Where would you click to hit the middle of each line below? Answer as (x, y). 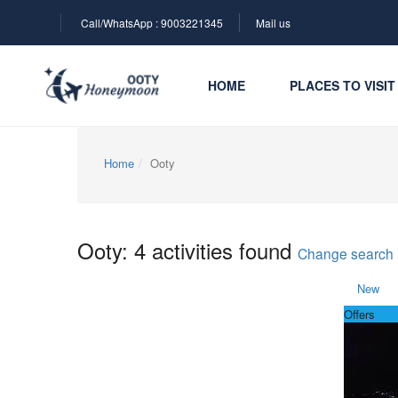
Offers (359, 314)
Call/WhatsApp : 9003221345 (152, 23)
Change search (346, 253)
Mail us (273, 23)
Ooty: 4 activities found (187, 250)
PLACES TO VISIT (342, 85)
